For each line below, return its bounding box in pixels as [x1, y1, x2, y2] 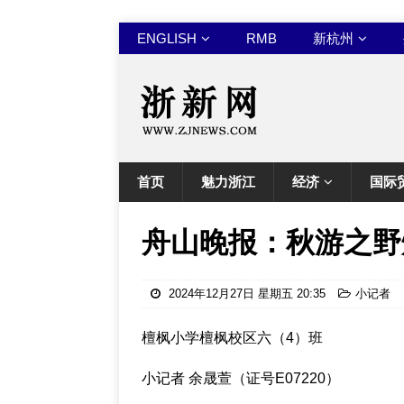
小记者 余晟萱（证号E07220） [142, 371, 340, 386]
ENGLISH [137, 31, 197, 46]
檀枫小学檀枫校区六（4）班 [142, 330, 323, 345]
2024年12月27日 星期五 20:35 [165, 287, 329, 300]
